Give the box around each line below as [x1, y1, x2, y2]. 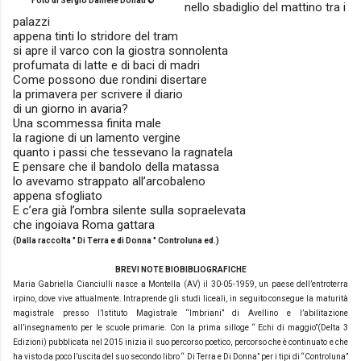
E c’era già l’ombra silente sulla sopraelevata [13, 203, 246, 218]
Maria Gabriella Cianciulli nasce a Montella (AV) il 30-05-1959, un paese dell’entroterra [13, 280, 348, 288]
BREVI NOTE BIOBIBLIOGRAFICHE [114, 265, 247, 274]
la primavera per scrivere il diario [13, 87, 183, 102]
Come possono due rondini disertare [13, 73, 207, 87]
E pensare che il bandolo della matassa [13, 160, 219, 174]
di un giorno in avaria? [13, 102, 128, 116]
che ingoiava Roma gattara [13, 218, 155, 232]
